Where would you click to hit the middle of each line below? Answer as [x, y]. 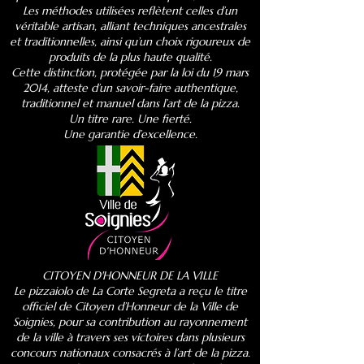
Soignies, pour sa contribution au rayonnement [130, 321]
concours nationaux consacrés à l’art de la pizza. [130, 352]
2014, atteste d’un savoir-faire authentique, [130, 87]
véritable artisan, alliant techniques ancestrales [130, 26]
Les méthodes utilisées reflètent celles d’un [130, 10]
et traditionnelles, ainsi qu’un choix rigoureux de [130, 41]
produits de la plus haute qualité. [130, 56]
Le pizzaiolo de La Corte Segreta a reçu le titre [130, 290]
